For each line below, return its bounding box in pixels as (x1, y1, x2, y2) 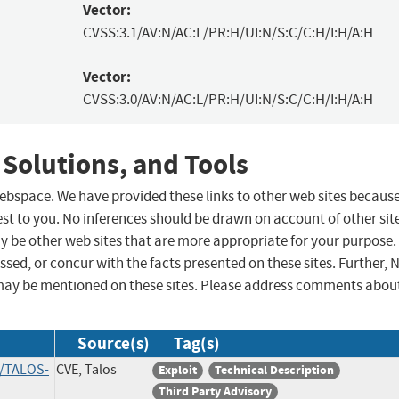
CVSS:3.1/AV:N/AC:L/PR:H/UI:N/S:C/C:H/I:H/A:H (82, 23, 373, 43)
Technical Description (215, 362, 334, 379)
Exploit (159, 362, 197, 379)
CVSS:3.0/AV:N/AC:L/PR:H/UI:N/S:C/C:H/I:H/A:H (82, 90, 373, 110)
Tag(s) (174, 332, 220, 355)
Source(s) (77, 332, 150, 355)
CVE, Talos (56, 361, 117, 379)
